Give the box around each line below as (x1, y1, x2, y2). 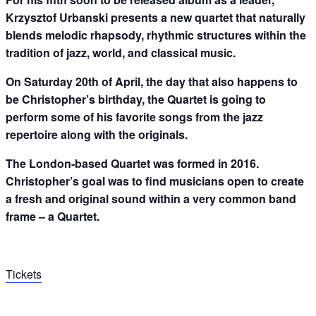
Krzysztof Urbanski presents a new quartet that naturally (6, 9, 305, 26)
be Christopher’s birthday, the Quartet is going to (6, 91, 266, 108)
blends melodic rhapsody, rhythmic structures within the (6, 27, 306, 44)
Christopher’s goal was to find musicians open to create (6, 173, 304, 190)
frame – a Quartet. (6, 208, 99, 225)
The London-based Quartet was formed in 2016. (6, 155, 259, 172)
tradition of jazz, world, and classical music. (6, 44, 236, 61)
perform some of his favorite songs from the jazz (6, 109, 263, 126)
